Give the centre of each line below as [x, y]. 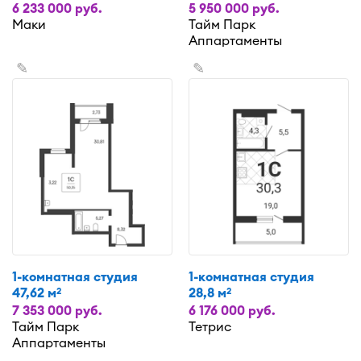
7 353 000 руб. [57, 310]
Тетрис [210, 326]
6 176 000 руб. [232, 310]
